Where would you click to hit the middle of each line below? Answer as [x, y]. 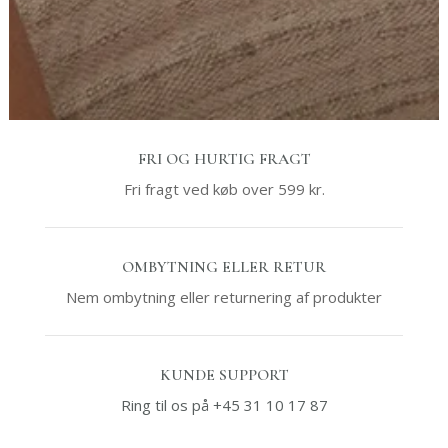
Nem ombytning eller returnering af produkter [224, 296]
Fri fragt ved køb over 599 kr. [224, 188]
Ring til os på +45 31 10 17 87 [224, 404]
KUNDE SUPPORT [224, 374]
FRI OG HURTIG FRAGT [224, 158]
